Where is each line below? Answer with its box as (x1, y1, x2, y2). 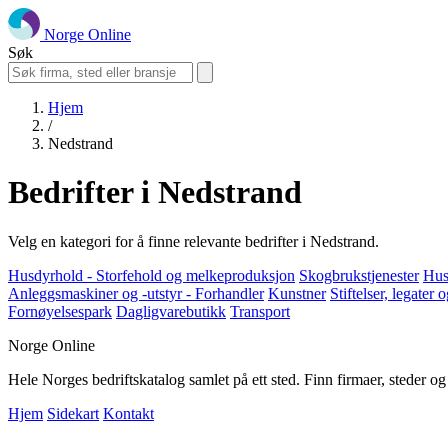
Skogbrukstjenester (299, 266, 419, 284)
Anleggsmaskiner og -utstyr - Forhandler (8, 284, 264, 302)
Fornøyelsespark (8, 302, 112, 320)
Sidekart (47, 404, 99, 422)
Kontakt (103, 404, 154, 422)
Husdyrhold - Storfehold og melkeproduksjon (8, 266, 295, 284)
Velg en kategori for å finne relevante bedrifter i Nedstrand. (8, 232, 379, 250)
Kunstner (268, 284, 326, 302)
